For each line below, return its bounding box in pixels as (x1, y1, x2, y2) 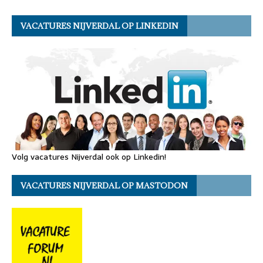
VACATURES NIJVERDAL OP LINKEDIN (21, 20, 178, 31)
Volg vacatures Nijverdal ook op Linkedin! (12, 150, 166, 164)
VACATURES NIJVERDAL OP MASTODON (21, 180, 188, 191)
